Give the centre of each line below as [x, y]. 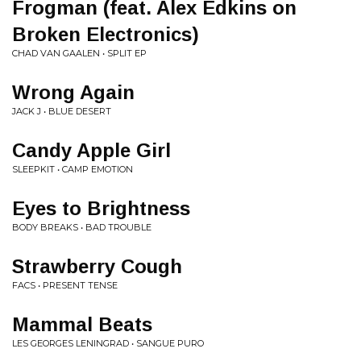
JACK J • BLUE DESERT [62, 111]
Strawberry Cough [97, 266]
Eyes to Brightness [101, 208]
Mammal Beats [82, 324]
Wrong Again [73, 92]
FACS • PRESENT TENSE [65, 285]
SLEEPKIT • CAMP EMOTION [73, 169]
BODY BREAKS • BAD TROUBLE [82, 227]
